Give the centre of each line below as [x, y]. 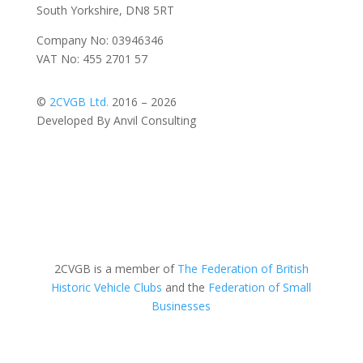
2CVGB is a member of [115, 269]
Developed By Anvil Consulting [116, 121]
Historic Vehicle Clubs [107, 288]
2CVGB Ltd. [80, 102]
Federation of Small [260, 288]
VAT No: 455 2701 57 [92, 59]
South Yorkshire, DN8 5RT [105, 11]
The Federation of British [243, 269]
